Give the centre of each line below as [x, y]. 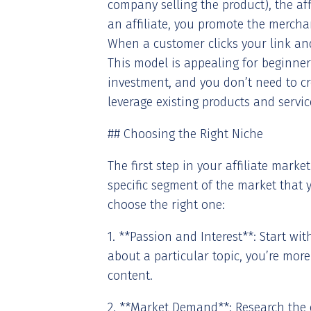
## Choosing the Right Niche [185, 134]
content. [130, 276]
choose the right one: [166, 205]
